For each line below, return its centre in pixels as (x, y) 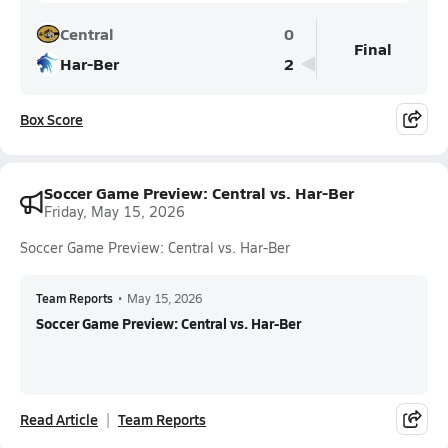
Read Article (59, 419)
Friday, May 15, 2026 (114, 211)
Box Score (51, 119)
